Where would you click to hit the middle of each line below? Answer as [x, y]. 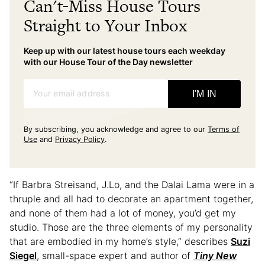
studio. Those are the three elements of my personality [131, 227]
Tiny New [215, 255]
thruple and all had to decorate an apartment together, [131, 198]
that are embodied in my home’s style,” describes [120, 241]
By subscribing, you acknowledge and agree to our [114, 129]
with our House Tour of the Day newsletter [108, 62]
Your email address [72, 93]
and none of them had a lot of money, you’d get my [123, 213]
